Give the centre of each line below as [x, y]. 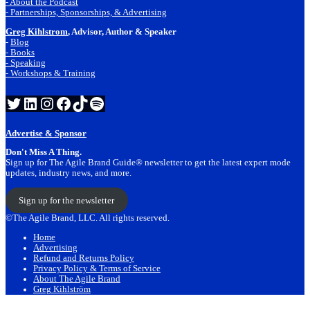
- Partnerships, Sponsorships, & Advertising [86, 12]
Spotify [112, 102]
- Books [20, 52]
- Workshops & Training [51, 73]
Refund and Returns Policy [84, 258]
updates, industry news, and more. [69, 173]
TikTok [95, 102]
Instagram [72, 102]
